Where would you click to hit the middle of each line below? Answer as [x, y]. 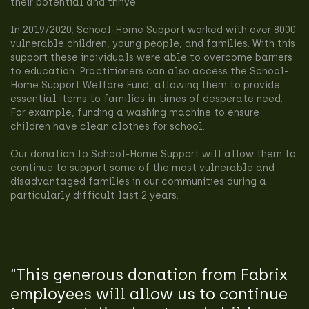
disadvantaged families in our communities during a [138, 182]
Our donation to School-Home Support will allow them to [153, 154]
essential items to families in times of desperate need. [147, 99]
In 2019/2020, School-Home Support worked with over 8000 [153, 30]
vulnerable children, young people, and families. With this [153, 44]
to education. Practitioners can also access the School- [149, 72]
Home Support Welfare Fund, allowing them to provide [145, 86]
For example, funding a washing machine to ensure [135, 113]
